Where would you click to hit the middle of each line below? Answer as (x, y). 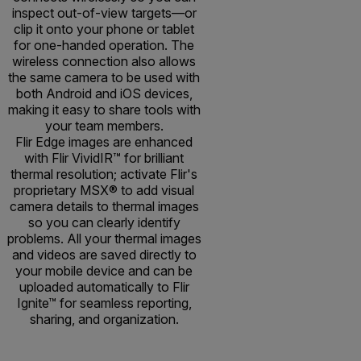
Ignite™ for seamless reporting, (104, 303)
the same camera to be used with (104, 78)
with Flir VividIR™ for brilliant (104, 158)
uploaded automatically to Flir (104, 287)
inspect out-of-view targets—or (104, 13)
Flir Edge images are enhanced (104, 142)
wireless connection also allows (104, 62)
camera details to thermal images (104, 207)
